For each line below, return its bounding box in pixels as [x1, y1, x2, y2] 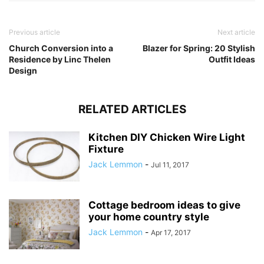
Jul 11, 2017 [151, 160, 189, 169]
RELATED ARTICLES [78, 102, 186, 116]
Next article [217, 27, 255, 37]
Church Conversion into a [9, 42, 113, 53]
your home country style [88, 210, 209, 223]
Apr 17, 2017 [151, 227, 191, 237]
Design [9, 65, 37, 75]
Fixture [88, 143, 124, 155]
